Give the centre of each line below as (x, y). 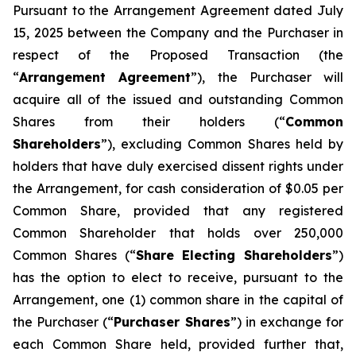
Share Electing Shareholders (234, 255)
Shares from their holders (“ (149, 122)
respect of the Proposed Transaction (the (178, 55)
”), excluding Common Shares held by (222, 144)
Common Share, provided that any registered (178, 211)
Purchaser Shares (172, 322)
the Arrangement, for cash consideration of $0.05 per (178, 188)
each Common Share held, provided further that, (178, 344)
